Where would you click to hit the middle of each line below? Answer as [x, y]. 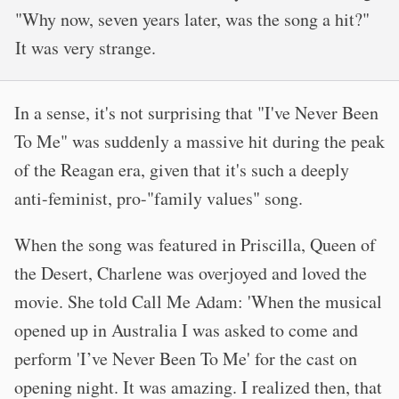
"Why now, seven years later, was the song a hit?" [192, 19]
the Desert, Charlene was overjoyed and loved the [191, 273]
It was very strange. [85, 47]
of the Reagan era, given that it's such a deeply [182, 169]
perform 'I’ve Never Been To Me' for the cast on [186, 358]
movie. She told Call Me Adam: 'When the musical [198, 301]
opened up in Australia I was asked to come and [186, 330]
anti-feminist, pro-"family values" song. [159, 198]
